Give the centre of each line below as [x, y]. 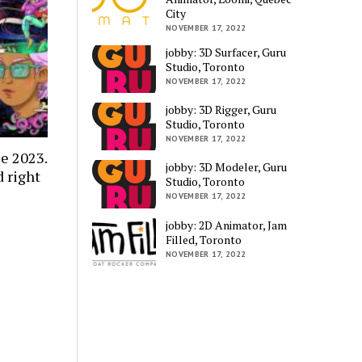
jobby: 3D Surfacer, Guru [226, 52]
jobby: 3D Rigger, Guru [221, 110]
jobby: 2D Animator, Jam [227, 225]
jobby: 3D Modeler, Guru [227, 167]
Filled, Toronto [204, 239]
